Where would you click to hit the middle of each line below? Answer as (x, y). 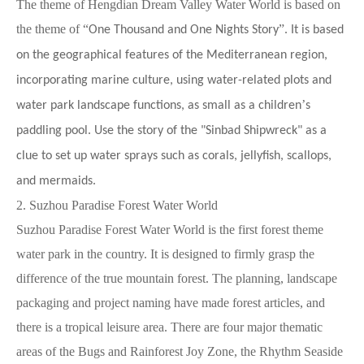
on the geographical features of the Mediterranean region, (172, 55)
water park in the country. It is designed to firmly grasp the (165, 253)
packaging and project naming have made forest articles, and (171, 302)
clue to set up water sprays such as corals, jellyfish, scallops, (174, 156)
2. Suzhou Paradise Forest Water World (117, 205)
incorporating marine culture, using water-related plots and (174, 80)
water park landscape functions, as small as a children (159, 105)
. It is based (314, 30)
